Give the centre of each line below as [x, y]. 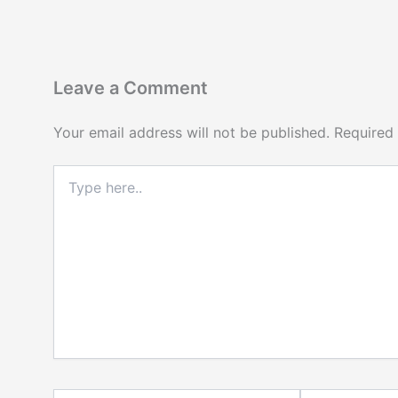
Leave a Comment [131, 88]
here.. [69, 191]
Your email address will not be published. [191, 133]
